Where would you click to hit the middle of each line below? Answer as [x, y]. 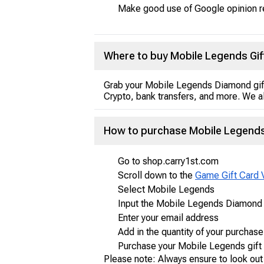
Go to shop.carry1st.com [168, 161]
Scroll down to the [156, 175]
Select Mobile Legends [166, 189]
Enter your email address [168, 218]
